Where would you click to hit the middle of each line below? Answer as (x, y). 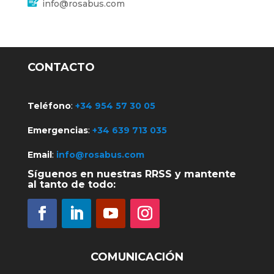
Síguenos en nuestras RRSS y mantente (131, 174)
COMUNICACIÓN (137, 257)
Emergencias (57, 130)
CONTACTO (61, 67)
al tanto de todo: (71, 184)
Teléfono (49, 106)
